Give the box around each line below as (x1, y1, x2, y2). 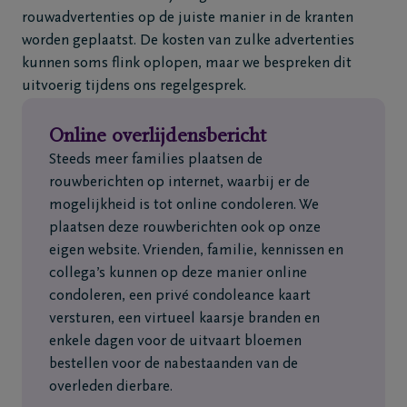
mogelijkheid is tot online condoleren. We (49, 198, 319, 213)
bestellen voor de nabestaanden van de (49, 357, 298, 372)
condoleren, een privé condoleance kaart (49, 289, 311, 304)
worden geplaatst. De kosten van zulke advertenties (22, 34, 354, 49)
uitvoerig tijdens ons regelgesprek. (22, 79, 246, 94)
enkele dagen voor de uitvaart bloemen (49, 334, 302, 350)
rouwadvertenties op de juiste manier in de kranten (22, 11, 353, 26)
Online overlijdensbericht (49, 127, 266, 147)
